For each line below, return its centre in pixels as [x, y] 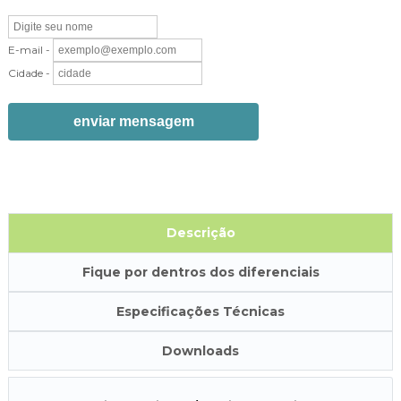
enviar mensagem [133, 121]
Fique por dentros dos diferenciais [200, 272]
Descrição [200, 233]
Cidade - [29, 73]
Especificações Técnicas [200, 311]
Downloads [200, 351]
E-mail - [29, 50]
